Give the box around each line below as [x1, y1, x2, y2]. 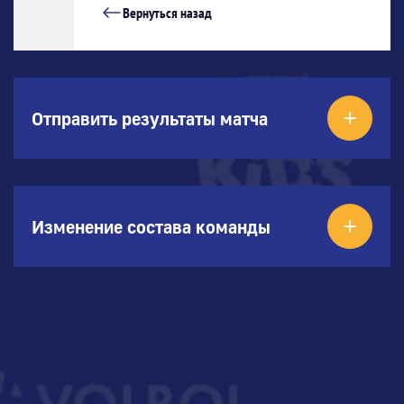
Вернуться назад [122, 3, 212, 22]
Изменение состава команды [32, 215, 271, 237]
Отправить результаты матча [32, 106, 268, 129]
